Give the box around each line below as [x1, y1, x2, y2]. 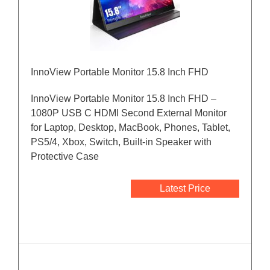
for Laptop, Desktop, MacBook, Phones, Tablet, [31, 122, 230, 133]
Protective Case [31, 151, 99, 162]
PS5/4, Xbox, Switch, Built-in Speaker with [31, 137, 212, 148]
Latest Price [160, 183, 210, 194]
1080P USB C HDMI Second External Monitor [31, 108, 227, 119]
